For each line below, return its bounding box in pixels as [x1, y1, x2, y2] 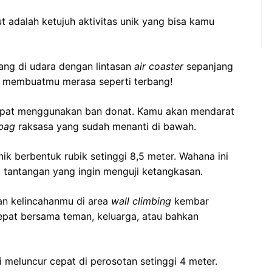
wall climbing [111, 194, 171, 207]
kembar [171, 194, 209, 207]
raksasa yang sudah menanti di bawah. [15, 120, 196, 132]
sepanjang [183, 59, 233, 72]
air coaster [134, 59, 183, 72]
